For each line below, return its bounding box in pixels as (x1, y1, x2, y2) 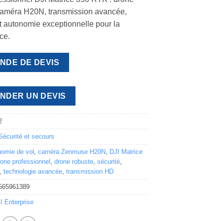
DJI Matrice (110, 147, 143, 155)
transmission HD (66, 167, 114, 175)
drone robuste (54, 157, 94, 165)
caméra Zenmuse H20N (38, 147, 106, 155)
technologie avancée (3, 167, 63, 175)
